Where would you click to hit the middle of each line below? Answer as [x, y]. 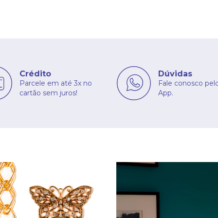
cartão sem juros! [48, 93]
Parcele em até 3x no [56, 83]
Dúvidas [175, 73]
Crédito [35, 73]
